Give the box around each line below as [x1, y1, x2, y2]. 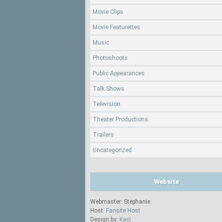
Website [154, 178, 179, 185]
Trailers [93, 131, 114, 138]
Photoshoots [93, 55, 128, 61]
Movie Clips [93, 8, 123, 15]
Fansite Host [106, 207, 140, 214]
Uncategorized [93, 147, 132, 154]
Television [93, 101, 120, 108]
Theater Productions [93, 116, 148, 123]
